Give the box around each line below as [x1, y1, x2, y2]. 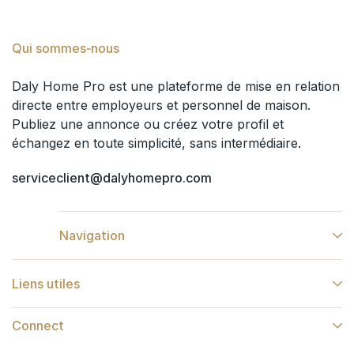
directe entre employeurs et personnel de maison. [12, 96, 311, 113]
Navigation [59, 227, 125, 243]
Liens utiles [12, 275, 80, 292]
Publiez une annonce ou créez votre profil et [12, 115, 284, 132]
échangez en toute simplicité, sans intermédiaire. [12, 134, 301, 151]
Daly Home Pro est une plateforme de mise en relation [12, 77, 340, 94]
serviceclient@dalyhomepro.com [12, 169, 212, 186]
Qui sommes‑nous [12, 40, 119, 56]
